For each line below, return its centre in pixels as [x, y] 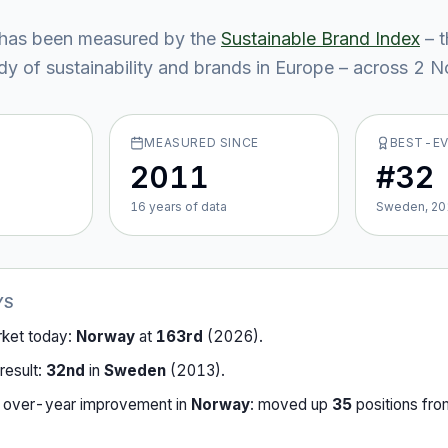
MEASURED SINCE [201, 142]
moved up [295, 404]
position [381, 404]
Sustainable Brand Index [320, 38]
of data [205, 206]
